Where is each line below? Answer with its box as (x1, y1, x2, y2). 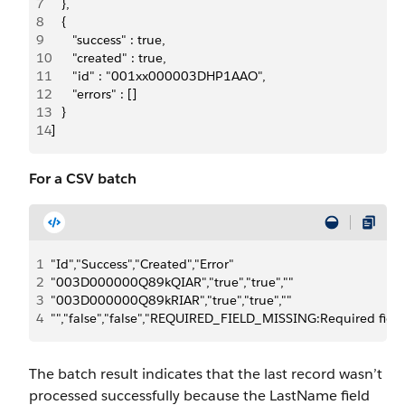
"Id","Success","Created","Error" (51, 256, 234, 272)
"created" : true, (51, 50, 166, 66)
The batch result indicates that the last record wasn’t (29, 364, 382, 383)
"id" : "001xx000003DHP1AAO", (51, 68, 266, 84)
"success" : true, (51, 32, 165, 48)
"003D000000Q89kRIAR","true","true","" (51, 292, 292, 308)
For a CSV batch (29, 169, 137, 188)
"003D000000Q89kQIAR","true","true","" (51, 274, 294, 290)
